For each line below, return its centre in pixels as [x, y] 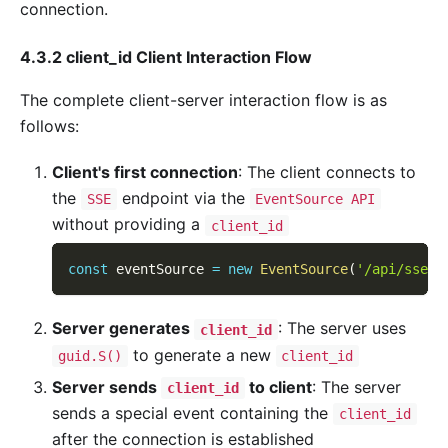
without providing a [128, 224]
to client [278, 386]
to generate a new [201, 354]
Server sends [106, 386]
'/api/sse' [396, 269]
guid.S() [89, 355]
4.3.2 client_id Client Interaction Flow [166, 57]
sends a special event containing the [192, 412]
